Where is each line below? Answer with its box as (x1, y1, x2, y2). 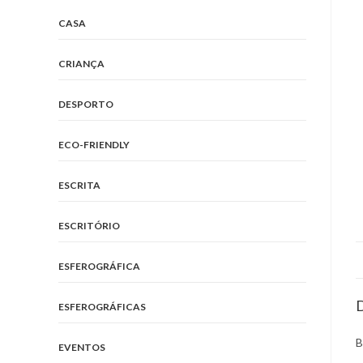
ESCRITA (58, 179, 100, 191)
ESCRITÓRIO (58, 220, 120, 232)
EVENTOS (58, 341, 105, 353)
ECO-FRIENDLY (58, 139, 130, 151)
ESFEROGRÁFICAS (58, 301, 146, 313)
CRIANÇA (58, 58, 105, 70)
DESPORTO (58, 98, 113, 110)
